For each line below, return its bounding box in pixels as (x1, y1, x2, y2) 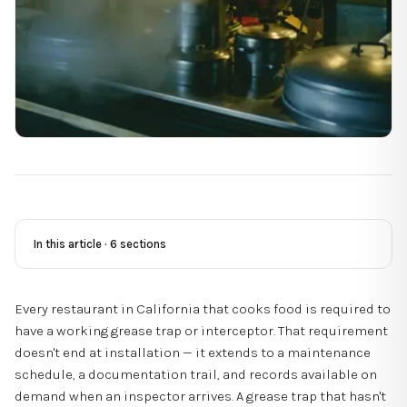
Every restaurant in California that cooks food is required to (15, 301, 391, 317)
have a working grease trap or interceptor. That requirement (15, 323, 388, 339)
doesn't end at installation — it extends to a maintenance (15, 344, 371, 361)
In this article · (34, 237, 110, 251)
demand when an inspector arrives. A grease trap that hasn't (15, 388, 386, 404)
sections (117, 237, 166, 251)
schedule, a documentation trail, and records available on (15, 366, 377, 382)
